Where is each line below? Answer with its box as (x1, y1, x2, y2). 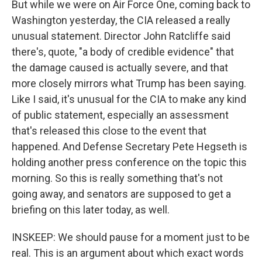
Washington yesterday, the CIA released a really (12, 14, 230, 26)
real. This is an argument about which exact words (12, 247, 244, 259)
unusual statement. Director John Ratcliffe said (12, 30, 230, 42)
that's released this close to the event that (12, 125, 206, 137)
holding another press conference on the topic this (12, 156, 247, 168)
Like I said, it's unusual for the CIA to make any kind (12, 93, 246, 105)
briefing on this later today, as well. (12, 204, 170, 216)
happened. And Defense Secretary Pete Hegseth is (12, 140, 247, 153)
